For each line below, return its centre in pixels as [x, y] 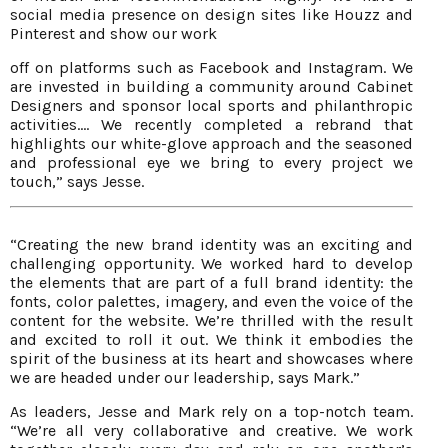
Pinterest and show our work [113, 34]
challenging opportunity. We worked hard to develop [211, 264]
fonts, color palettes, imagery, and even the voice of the [211, 302]
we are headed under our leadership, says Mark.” [185, 378]
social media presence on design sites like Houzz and [211, 15]
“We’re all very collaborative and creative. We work [211, 431]
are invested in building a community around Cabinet [211, 87]
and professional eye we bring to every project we [211, 163]
